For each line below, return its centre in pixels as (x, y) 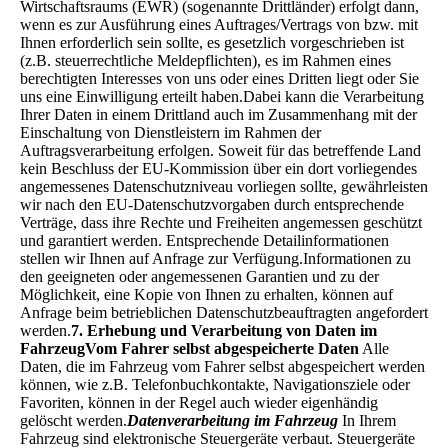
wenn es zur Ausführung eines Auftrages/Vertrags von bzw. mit (219, 24)
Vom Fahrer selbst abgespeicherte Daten (222, 348)
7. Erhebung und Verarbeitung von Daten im (224, 330)
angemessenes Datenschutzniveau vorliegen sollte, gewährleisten (224, 186)
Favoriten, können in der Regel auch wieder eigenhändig (199, 402)
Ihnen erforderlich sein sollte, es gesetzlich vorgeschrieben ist (212, 42)
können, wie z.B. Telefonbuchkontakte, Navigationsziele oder (215, 384)
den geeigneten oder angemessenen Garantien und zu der (199, 276)
